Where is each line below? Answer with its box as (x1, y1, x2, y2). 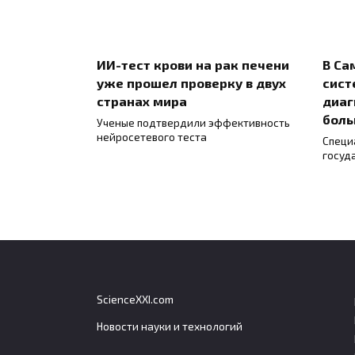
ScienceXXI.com (97, 293, 174, 307)
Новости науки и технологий (97, 320, 242, 334)
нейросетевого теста (97, 130, 207, 143)
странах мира (97, 94, 187, 109)
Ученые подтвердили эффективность (97, 116, 290, 129)
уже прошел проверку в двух (97, 75, 286, 91)
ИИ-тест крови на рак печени (97, 57, 289, 73)
